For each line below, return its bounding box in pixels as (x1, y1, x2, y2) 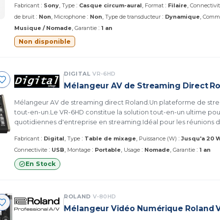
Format (145, 1, 164, 9)
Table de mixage (84, 135, 136, 142)
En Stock (26, 160, 55, 167)
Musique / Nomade (14, 24, 72, 31)
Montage (67, 146, 90, 153)
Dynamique (165, 13, 200, 20)
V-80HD (92, 192, 116, 200)
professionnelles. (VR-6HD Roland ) (14, 137, 123, 145)
